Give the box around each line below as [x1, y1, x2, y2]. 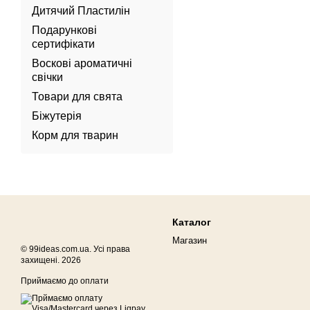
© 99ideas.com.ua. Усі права [21, 244, 130, 254]
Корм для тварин [32, 129, 118, 141]
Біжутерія [32, 110, 82, 122]
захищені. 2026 [21, 255, 81, 265]
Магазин [172, 235, 207, 246]
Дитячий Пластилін [32, 5, 130, 17]
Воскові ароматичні [32, 57, 132, 69]
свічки [32, 71, 63, 83]
